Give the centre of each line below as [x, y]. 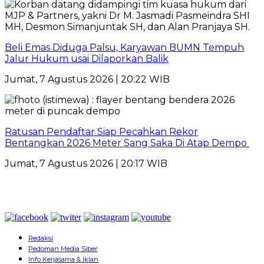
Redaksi [41, 238]
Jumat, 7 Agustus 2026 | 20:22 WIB [87, 79]
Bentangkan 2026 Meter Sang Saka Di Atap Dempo [127, 143]
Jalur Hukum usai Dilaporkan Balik [87, 58]
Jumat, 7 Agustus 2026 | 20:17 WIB [86, 163]
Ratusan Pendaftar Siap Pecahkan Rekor [101, 131]
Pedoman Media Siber [63, 248]
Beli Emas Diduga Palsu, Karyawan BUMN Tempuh [124, 47]
